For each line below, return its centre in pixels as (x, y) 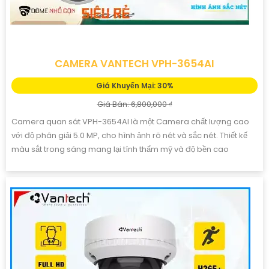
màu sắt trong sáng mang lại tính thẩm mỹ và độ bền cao (120, 149)
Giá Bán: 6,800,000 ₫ (134, 104)
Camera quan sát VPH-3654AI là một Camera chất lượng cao (130, 121)
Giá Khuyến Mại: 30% (134, 85)
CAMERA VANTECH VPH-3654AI (134, 63)
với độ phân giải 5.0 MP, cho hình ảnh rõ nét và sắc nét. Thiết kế (129, 135)
